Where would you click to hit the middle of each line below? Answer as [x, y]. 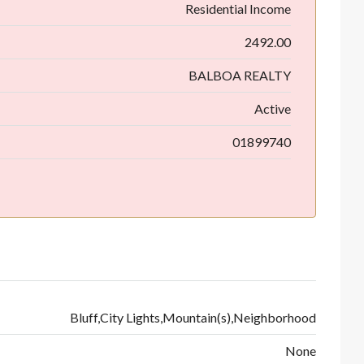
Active [273, 108]
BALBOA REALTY [240, 75]
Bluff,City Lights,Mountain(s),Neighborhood [193, 317]
